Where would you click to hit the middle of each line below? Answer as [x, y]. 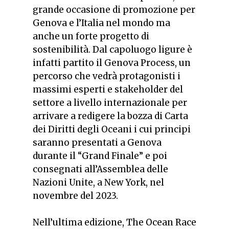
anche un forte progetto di [91, 37]
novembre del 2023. [75, 196]
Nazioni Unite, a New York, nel [98, 183]
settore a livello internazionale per [110, 103]
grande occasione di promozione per [114, 10]
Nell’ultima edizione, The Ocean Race [114, 222]
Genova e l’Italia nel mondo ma [101, 23]
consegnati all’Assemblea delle [100, 169]
